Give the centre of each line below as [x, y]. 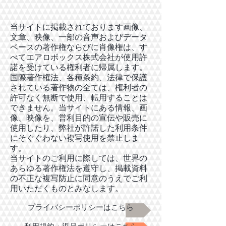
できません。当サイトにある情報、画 [79, 107]
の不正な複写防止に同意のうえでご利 [79, 178]
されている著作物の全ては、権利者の [79, 87]
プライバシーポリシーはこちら [81, 207]
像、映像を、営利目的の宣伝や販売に [79, 117]
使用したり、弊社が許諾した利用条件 [79, 127]
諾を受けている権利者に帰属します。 [79, 67]
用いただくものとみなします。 [67, 188]
